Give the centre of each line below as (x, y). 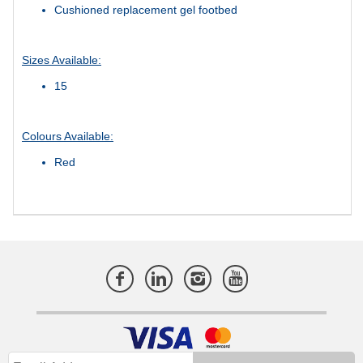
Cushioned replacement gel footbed (147, 9)
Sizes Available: (62, 60)
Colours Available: (68, 136)
